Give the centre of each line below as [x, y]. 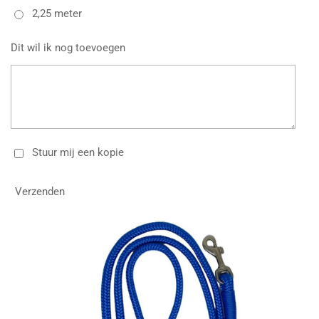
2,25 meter [57, 14]
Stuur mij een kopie [78, 153]
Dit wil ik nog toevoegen [68, 47]
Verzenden [40, 192]
